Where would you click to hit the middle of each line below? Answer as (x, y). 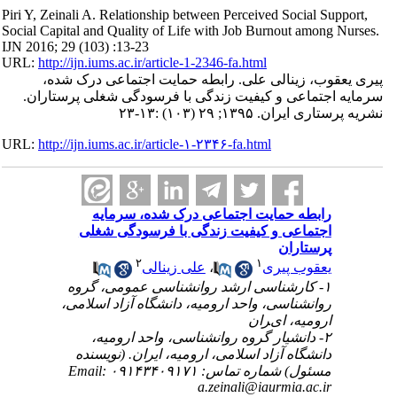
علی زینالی (184, 268)
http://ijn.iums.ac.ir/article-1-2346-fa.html (163, 62)
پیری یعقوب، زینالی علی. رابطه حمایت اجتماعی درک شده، (224, 79)
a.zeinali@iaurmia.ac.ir (275, 386)
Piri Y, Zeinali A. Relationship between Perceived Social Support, (195, 15)
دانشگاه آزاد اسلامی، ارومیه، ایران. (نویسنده (214, 354)
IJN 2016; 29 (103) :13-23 (86, 47)
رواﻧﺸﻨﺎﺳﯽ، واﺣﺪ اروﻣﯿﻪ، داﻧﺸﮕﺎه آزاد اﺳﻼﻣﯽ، (206, 303)
